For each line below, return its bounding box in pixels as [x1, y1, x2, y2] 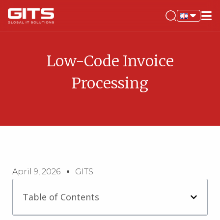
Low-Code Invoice [46, 52, 174, 70]
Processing [72, 74, 148, 92]
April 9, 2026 [12, 167, 60, 176]
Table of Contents [23, 191, 99, 203]
